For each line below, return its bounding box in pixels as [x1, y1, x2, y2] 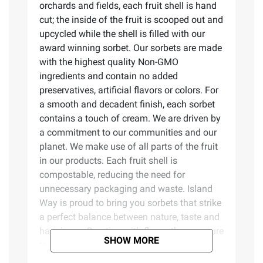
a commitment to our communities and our [39, 126, 217, 138]
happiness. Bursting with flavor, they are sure [39, 225, 224, 237]
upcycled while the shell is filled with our [39, 28, 205, 39]
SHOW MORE [104, 234, 159, 246]
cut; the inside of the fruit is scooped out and [39, 14, 223, 25]
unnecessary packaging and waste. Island [39, 183, 213, 194]
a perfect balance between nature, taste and [39, 211, 220, 222]
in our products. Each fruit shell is [39, 154, 177, 166]
